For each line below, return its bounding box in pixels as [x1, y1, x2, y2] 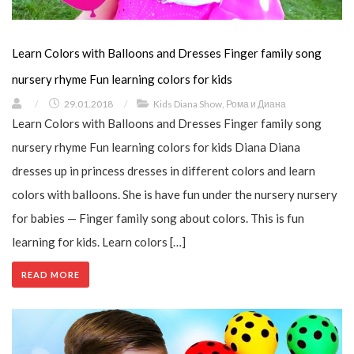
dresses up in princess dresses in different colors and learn [12, 163, 315, 178]
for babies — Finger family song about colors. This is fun [12, 210, 304, 225]
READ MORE [21, 269, 80, 280]
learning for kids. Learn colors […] [12, 234, 186, 249]
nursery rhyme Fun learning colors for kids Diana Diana [12, 139, 300, 154]
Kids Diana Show [153, 97, 222, 110]
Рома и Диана [226, 97, 286, 110]
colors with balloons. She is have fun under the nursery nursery [12, 186, 337, 201]
